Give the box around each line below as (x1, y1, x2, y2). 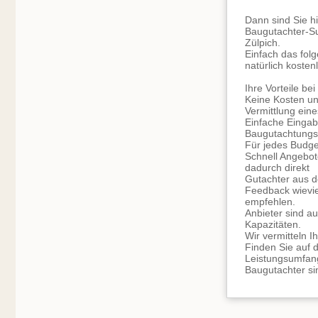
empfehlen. (245, 196, 295, 207)
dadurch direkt (245, 162, 309, 173)
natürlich (245, 60, 286, 71)
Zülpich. (245, 37, 280, 48)
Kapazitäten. (245, 219, 301, 230)
